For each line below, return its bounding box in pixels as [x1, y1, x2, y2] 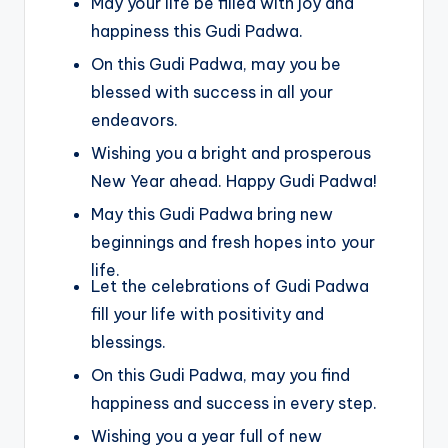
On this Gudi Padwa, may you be [91, 53, 341, 74]
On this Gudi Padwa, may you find [91, 365, 350, 386]
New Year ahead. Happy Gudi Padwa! [91, 170, 377, 191]
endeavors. [91, 109, 178, 130]
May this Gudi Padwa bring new [91, 204, 333, 225]
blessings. [91, 332, 166, 353]
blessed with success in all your [91, 81, 333, 102]
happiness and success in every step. [91, 393, 377, 414]
